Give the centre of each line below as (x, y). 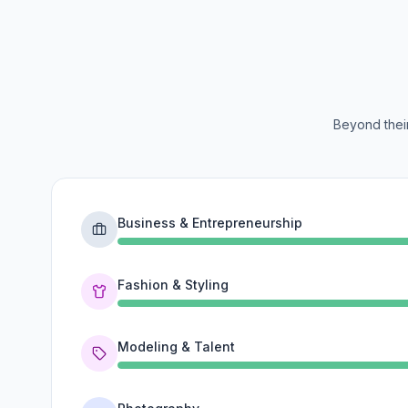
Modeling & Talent (176, 347)
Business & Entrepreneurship (210, 223)
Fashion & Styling (173, 285)
